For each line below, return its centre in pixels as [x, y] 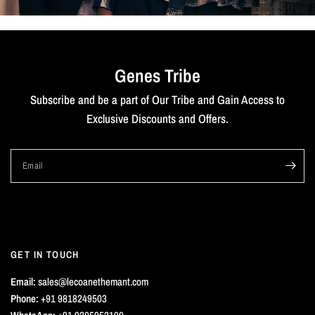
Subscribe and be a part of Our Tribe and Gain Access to [157, 99]
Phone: [25, 298]
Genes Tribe [157, 75]
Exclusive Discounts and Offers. [157, 118]
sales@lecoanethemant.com [92, 281]
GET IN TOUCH [45, 254]
